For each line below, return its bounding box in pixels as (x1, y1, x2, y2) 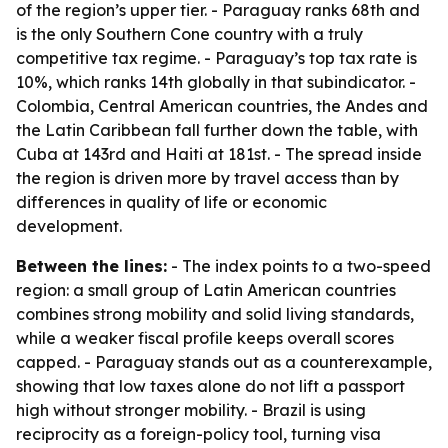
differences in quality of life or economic (16, 192, 327, 212)
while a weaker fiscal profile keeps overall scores (16, 328, 394, 348)
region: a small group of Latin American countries (16, 280, 396, 300)
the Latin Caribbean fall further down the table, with (16, 120, 418, 140)
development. (16, 216, 122, 236)
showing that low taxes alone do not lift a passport (16, 376, 405, 396)
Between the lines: (16, 256, 167, 276)
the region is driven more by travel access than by (16, 168, 399, 188)
